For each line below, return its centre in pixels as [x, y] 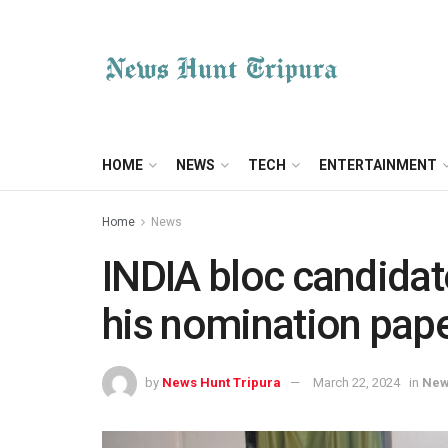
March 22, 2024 [356, 382]
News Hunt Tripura [221, 382]
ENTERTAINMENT [378, 165]
